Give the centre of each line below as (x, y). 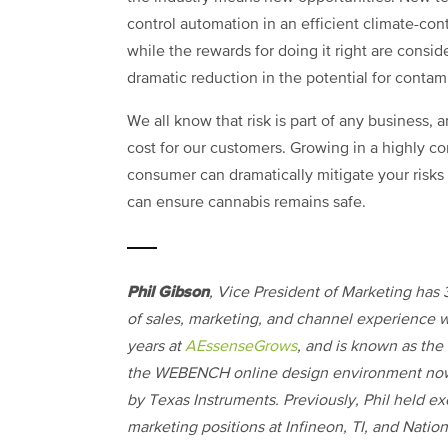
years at (156, 346)
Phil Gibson (168, 291)
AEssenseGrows (241, 346)
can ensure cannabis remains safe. (248, 202)
